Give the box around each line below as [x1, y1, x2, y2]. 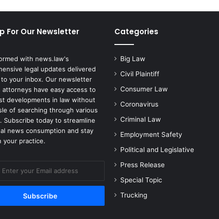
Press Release [120, 161, 165, 169]
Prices [22, 11, 40, 19]
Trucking [120, 191, 147, 199]
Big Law [120, 55, 145, 63]
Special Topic [120, 176, 162, 184]
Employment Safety [120, 131, 182, 139]
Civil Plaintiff [120, 70, 159, 78]
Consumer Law [120, 85, 168, 93]
